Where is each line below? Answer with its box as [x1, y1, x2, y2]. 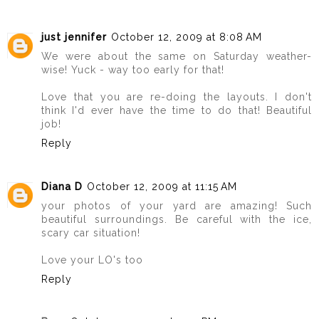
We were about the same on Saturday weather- [41, 51, 312, 63]
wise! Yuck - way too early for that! [41, 64, 224, 76]
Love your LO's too [41, 253, 143, 266]
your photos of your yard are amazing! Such [41, 199, 312, 211]
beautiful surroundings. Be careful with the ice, [41, 213, 312, 225]
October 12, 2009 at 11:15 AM [87, 180, 237, 192]
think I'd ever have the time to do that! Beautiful [41, 105, 312, 117]
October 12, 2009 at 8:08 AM [111, 31, 262, 43]
